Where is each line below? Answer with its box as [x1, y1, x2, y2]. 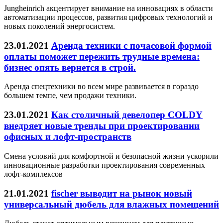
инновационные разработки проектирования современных [4, 160, 205, 169]
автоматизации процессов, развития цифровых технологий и [4, 13, 213, 22]
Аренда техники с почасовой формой [51, 40, 212, 51]
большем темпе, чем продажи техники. [4, 91, 136, 100]
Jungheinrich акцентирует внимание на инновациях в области [4, 4, 213, 13]
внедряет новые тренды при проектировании [4, 120, 200, 131]
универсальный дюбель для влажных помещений [4, 199, 219, 210]
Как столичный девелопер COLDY [51, 110, 203, 120]
